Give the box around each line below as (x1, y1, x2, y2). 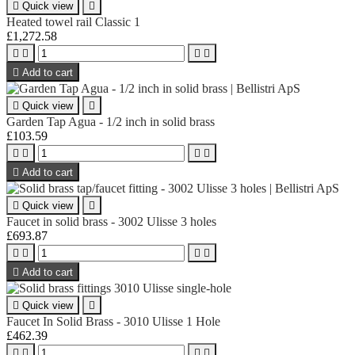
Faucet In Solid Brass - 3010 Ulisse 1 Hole (6, 314, 220, 328)
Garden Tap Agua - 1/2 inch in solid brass (6, 114, 215, 128)
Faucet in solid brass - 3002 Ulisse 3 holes (6, 214, 216, 228)
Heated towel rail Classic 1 (6, 14, 140, 29)
